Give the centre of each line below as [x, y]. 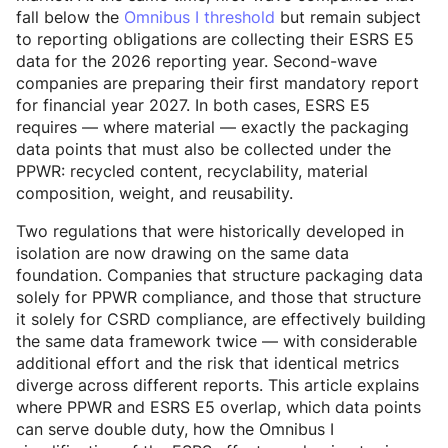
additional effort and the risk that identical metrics [207, 363]
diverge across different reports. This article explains [217, 385]
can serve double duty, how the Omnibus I [175, 429]
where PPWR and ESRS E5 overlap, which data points [218, 407]
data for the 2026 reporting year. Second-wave [196, 61]
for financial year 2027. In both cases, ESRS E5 [193, 105]
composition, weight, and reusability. [154, 193]
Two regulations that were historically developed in [210, 231]
